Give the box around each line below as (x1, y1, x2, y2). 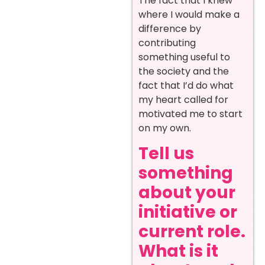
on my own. (138, 121, 191, 135)
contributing (138, 35, 196, 50)
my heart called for (138, 92, 228, 106)
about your (138, 181, 235, 205)
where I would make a (138, 7, 240, 21)
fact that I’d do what (138, 78, 234, 92)
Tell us (138, 142, 194, 166)
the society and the (138, 64, 229, 78)
